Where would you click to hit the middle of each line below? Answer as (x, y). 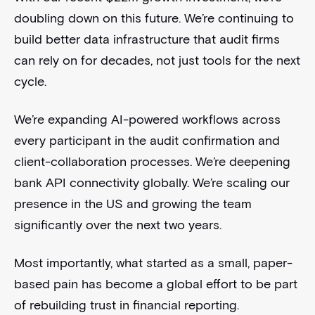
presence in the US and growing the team (133, 204)
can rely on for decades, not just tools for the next (157, 61)
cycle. (30, 82)
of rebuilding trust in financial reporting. (126, 306)
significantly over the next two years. (117, 225)
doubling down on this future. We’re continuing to (154, 19)
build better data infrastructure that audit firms (147, 40)
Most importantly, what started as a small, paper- (153, 263)
